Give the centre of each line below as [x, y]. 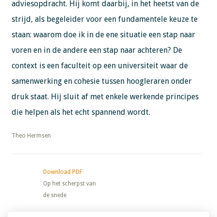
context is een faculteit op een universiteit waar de [100, 65]
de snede [54, 195]
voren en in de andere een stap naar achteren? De [97, 50]
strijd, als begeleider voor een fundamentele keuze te [104, 19]
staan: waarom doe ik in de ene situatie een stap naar [103, 34]
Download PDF [62, 172]
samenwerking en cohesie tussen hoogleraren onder [101, 81]
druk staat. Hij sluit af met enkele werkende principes [105, 96]
